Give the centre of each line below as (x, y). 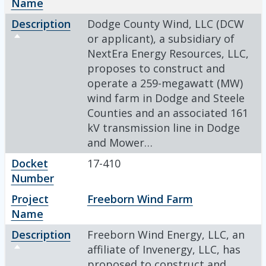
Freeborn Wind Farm (140, 199)
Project (30, 199)
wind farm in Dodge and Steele (166, 98)
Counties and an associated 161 (167, 113)
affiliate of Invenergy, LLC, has (164, 249)
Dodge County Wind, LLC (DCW (165, 23)
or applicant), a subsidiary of (161, 38)
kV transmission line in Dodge (163, 127)
